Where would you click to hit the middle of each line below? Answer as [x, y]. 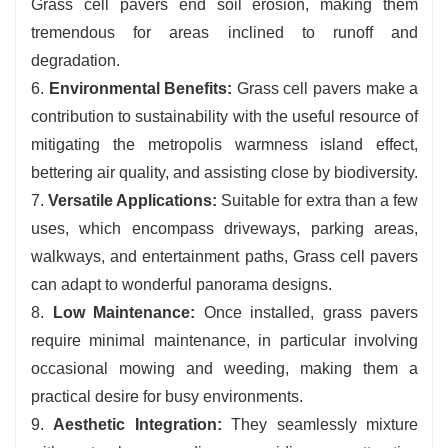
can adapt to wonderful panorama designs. [181, 285]
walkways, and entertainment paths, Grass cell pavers [225, 257]
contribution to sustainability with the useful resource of [225, 117]
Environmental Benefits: [140, 89]
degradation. [75, 61]
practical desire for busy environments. [167, 397]
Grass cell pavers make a [325, 89]
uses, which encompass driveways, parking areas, [225, 229]
